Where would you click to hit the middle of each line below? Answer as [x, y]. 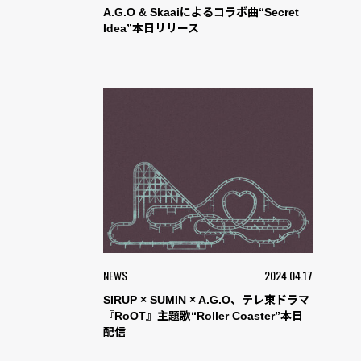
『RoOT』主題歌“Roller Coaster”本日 [203, 315]
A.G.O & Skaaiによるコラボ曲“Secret [201, 12]
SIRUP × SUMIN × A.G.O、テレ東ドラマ [206, 299]
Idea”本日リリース [151, 29]
